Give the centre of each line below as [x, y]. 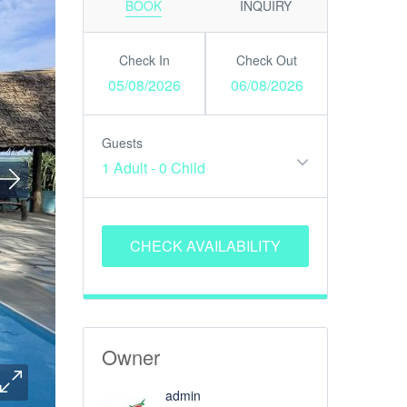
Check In [144, 60]
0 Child [182, 168]
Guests [122, 143]
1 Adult [124, 168]
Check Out [267, 60]
